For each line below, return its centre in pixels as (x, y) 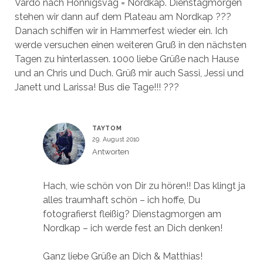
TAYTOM (107, 128)
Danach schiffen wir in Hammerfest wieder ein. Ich (121, 31)
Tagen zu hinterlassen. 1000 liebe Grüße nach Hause (127, 59)
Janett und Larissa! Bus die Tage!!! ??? (97, 87)
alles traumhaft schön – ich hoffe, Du (121, 200)
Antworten (110, 151)
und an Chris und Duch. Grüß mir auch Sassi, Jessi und (129, 73)
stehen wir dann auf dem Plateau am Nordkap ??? (123, 16)
